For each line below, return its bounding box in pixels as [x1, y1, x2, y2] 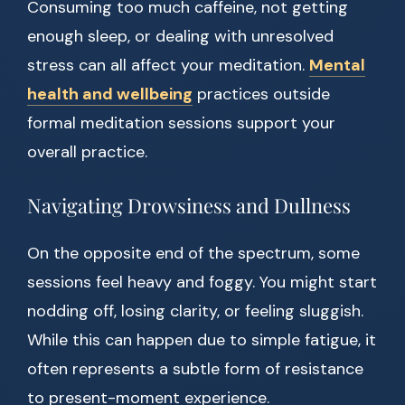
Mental [309, 54, 365, 77]
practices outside [193, 83, 330, 106]
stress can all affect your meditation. [27, 54, 309, 77]
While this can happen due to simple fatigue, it [27, 329, 376, 352]
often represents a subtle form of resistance [27, 358, 363, 381]
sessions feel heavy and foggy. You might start [27, 271, 377, 294]
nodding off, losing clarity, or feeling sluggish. [27, 300, 363, 323]
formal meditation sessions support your [27, 112, 335, 135]
